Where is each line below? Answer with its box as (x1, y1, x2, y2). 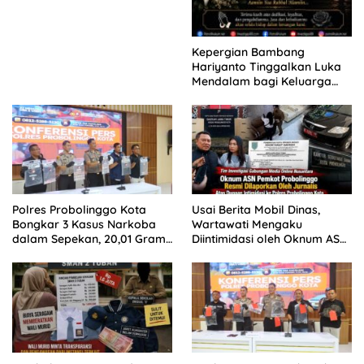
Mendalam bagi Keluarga (192, 73, 331, 89)
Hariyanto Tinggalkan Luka (192, 58, 341, 74)
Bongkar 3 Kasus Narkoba (12, 217, 156, 232)
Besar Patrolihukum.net (192, 88, 318, 103)
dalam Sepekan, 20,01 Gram (12, 232, 166, 247)
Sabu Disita (12, 246, 73, 262)
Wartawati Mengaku (192, 217, 302, 232)
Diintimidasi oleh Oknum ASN (192, 232, 348, 247)
